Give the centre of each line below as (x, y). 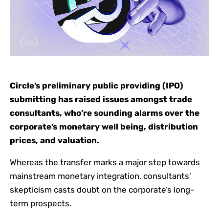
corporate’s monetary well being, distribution (104, 127)
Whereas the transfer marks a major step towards (105, 163)
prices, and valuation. (55, 141)
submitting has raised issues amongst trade (101, 99)
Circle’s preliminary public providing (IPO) (97, 86)
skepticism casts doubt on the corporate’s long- (102, 190)
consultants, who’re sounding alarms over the (105, 113)
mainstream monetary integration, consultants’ (100, 176)
